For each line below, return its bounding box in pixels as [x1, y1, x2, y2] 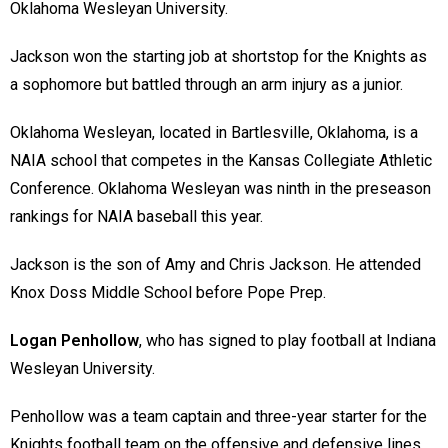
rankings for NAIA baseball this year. [10, 207, 267, 227]
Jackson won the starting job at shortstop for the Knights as [10, 47, 427, 67]
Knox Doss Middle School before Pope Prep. [10, 283, 330, 303]
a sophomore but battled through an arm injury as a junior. [10, 75, 411, 95]
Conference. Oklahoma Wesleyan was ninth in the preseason [10, 179, 431, 199]
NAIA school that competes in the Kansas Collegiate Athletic [10, 151, 432, 171]
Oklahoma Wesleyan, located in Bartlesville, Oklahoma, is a [10, 123, 418, 143]
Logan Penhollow [10, 331, 139, 351]
